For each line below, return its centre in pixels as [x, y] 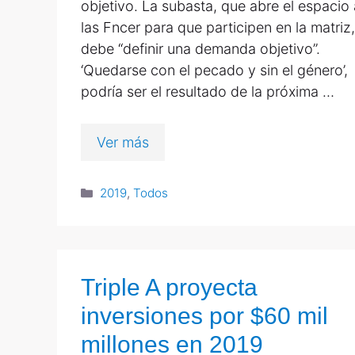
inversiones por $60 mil [204, 316]
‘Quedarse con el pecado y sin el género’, [214, 70]
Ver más [123, 142]
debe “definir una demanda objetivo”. [200, 48]
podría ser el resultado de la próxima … [208, 91]
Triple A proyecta [169, 288]
